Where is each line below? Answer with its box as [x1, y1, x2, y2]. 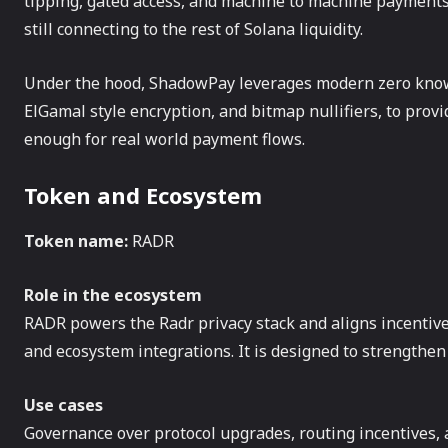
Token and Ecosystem [24, 180, 262, 210]
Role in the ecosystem [24, 284, 202, 306]
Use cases [24, 394, 103, 416]
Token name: [24, 230, 128, 252]
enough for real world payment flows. [24, 128, 305, 150]
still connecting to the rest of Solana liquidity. [24, 18, 363, 40]
